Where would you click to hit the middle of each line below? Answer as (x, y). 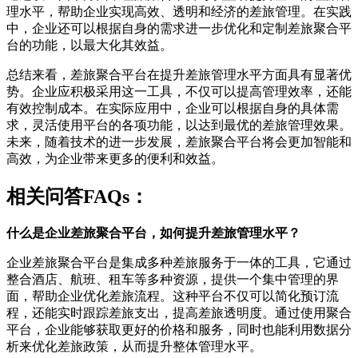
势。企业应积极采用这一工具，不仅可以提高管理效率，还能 (179, 92)
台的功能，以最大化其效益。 (89, 46)
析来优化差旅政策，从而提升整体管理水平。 (134, 346)
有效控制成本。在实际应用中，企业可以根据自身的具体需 (173, 109)
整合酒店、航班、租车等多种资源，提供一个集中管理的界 (173, 279)
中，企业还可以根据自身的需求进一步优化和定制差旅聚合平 (179, 29)
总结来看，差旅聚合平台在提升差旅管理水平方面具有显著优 (179, 75)
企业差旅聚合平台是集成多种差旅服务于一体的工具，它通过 (179, 262)
